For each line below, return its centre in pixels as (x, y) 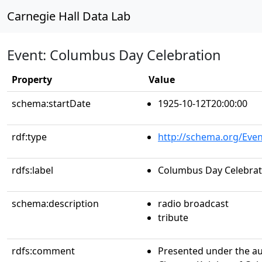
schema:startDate (51, 104)
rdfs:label (32, 170)
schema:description (55, 204)
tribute (173, 218)
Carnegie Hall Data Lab (69, 16)
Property (32, 80)
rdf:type (29, 137)
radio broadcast (193, 204)
